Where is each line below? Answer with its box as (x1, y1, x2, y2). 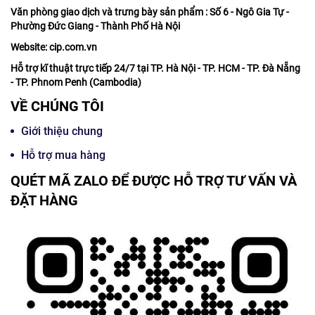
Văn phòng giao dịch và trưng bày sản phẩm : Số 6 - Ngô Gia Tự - (11, 6, 291, 18)
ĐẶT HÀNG (11, 192, 78, 210)
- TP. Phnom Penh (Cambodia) (11, 77, 141, 89)
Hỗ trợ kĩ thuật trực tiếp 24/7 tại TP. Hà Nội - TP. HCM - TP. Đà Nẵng (11, 63, 300, 75)
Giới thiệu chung (21, 124, 103, 139)
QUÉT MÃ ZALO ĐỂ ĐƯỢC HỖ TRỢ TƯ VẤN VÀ (11, 172, 297, 190)
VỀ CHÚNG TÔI (11, 98, 104, 115)
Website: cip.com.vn (11, 41, 97, 53)
